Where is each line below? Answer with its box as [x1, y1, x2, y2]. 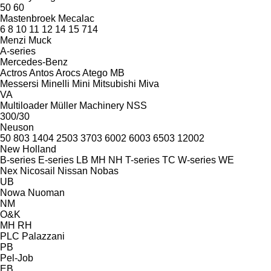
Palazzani [22, 230, 65, 241]
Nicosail [20, 165, 55, 176]
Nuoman [28, 187, 65, 198]
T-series [125, 154, 160, 165]
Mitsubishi [93, 78, 136, 89]
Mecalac [58, 13, 94, 24]
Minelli [41, 78, 70, 89]
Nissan [57, 165, 88, 176]
